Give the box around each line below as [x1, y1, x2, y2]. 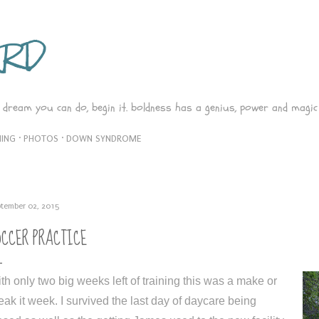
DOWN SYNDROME [66, 133, 142, 144]
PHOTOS [23, 133, 58, 144]
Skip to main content [98, 10, 221, 26]
